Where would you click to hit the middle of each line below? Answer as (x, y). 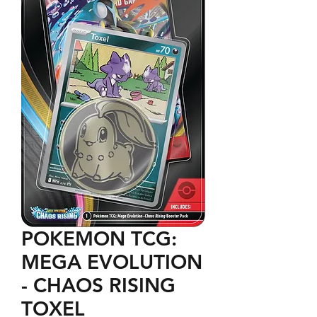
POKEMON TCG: (99, 238)
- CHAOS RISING (98, 285)
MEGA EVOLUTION (112, 261)
